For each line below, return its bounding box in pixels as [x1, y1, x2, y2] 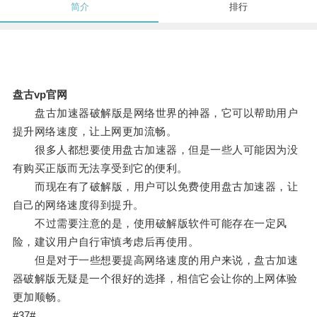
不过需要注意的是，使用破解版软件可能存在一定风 [12, 217, 287, 230]
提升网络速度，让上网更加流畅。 [12, 125, 178, 138]
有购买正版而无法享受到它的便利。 [12, 162, 188, 175]
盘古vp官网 [12, 88, 67, 101]
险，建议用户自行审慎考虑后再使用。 [12, 236, 200, 248]
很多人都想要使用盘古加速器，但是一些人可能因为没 [12, 144, 299, 156]
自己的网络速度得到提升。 [12, 199, 144, 212]
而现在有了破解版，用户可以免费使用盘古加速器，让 [12, 180, 299, 193]
